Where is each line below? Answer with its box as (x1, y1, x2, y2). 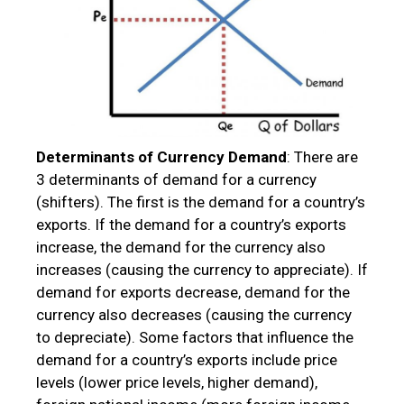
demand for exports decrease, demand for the (36, 282, 350, 301)
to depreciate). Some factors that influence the (36, 327, 353, 346)
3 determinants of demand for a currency (36, 170, 317, 188)
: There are (287, 147, 358, 166)
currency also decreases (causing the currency (36, 305, 352, 324)
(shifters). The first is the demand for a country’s (36, 192, 365, 211)
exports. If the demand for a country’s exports (36, 215, 346, 234)
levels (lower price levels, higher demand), (36, 372, 317, 391)
